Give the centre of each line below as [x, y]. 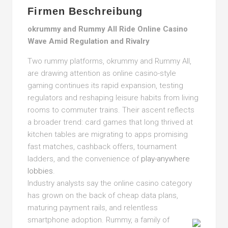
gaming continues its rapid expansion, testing [106, 85]
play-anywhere [166, 159]
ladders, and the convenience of [84, 159]
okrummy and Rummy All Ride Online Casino [108, 29]
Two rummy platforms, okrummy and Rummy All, [110, 61]
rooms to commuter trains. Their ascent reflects [111, 110]
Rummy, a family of [137, 220]
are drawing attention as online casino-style [102, 73]
